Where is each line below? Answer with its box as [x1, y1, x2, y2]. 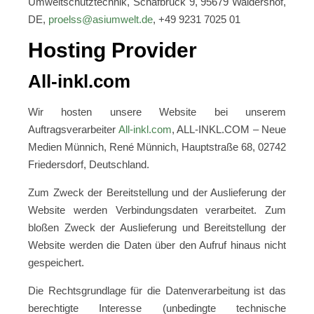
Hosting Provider [28, 39, 197, 62]
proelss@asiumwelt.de [48, 13, 153, 25]
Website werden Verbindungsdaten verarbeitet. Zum [28, 204, 286, 216]
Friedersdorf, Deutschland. [28, 158, 149, 170]
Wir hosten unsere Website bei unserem [28, 106, 286, 118]
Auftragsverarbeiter [28, 123, 118, 135]
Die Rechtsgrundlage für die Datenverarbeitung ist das [28, 285, 286, 296]
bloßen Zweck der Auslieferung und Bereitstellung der [28, 221, 286, 233]
